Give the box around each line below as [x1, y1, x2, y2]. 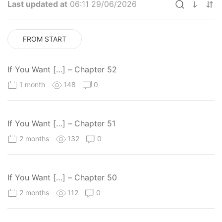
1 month [19, 80, 47, 89]
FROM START [23, 34, 66, 43]
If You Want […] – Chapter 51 [7, 118, 115, 129]
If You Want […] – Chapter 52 [7, 64, 117, 74]
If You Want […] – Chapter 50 [7, 172, 117, 183]
